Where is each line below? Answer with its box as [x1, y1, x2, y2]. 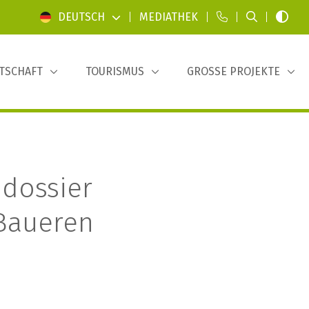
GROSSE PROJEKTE [187, 65, 280, 78]
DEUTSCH [58, 10, 105, 23]
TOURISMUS [86, 65, 144, 78]
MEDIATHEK [139, 10, 198, 23]
